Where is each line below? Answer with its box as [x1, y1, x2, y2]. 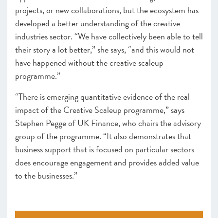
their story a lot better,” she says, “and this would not [15, 43, 194, 56]
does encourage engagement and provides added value [15, 156, 199, 169]
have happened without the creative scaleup [15, 56, 163, 69]
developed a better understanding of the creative [15, 17, 180, 30]
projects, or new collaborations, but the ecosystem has [15, 3, 199, 17]
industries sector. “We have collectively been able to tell [15, 30, 203, 43]
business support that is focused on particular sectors [15, 143, 194, 156]
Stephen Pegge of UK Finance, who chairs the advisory [15, 116, 201, 129]
